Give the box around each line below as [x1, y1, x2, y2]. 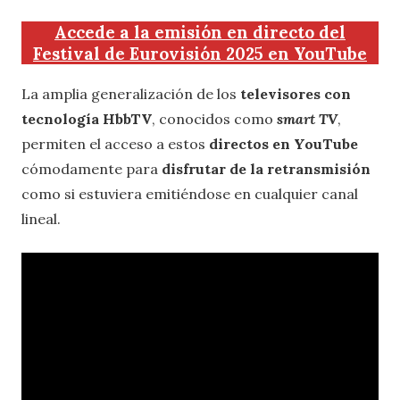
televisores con [240, 84, 351, 103]
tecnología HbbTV [21, 109, 152, 128]
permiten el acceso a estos [21, 134, 209, 153]
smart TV [277, 109, 337, 128]
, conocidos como [152, 109, 277, 128]
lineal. [21, 209, 64, 228]
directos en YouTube [209, 134, 358, 153]
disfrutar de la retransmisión [162, 159, 371, 178]
